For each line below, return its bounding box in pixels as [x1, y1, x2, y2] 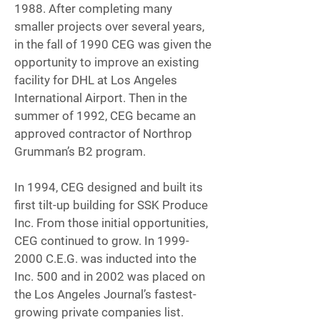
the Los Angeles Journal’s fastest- [14, 287, 196, 301]
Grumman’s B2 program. [14, 144, 146, 159]
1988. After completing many [14, 1, 172, 16]
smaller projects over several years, [14, 19, 204, 34]
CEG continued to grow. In [14, 234, 157, 248]
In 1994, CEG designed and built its [14, 180, 203, 194]
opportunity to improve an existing [14, 55, 199, 69]
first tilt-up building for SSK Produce [14, 198, 208, 212]
